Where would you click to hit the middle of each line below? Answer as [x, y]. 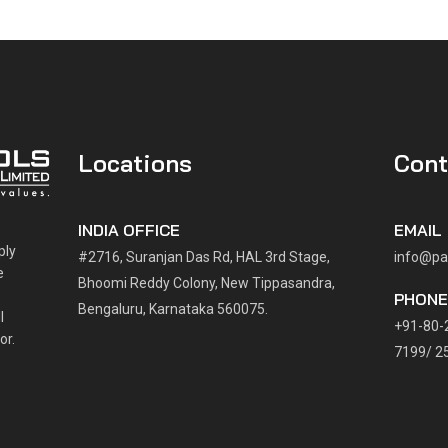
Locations [134, 163]
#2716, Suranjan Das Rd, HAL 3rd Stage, [203, 257]
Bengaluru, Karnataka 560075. [172, 309]
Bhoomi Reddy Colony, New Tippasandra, [206, 283]
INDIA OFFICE [128, 230]
